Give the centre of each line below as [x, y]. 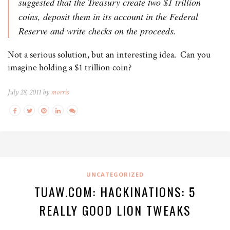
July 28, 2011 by [29, 92]
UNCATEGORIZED [115, 174]
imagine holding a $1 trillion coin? [70, 67]
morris [60, 92]
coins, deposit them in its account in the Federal [108, 16]
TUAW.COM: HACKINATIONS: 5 [115, 191]
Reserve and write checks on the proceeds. [97, 31]
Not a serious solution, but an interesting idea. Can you [109, 54]
